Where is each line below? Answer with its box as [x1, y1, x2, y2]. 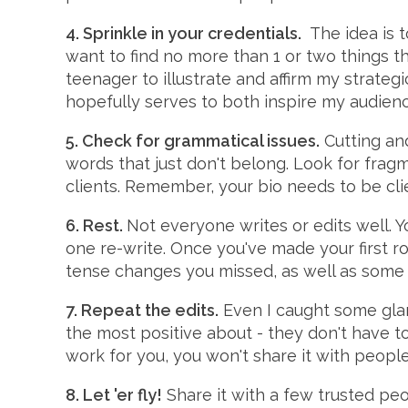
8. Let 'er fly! [66, 385, 162, 405]
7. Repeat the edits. [66, 301, 219, 321]
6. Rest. [66, 216, 127, 236]
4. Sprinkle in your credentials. [66, 24, 301, 44]
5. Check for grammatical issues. [66, 131, 320, 151]
